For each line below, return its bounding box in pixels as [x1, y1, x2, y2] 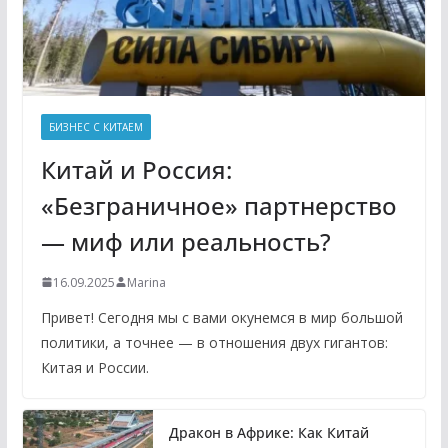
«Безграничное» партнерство [40, 188, 397, 222]
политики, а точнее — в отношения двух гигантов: [40, 332, 388, 352]
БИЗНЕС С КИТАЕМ [48, 119, 143, 134]
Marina [126, 273, 166, 291]
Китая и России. [40, 357, 149, 377]
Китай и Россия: [40, 152, 232, 186]
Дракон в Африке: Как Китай [168, 422, 369, 442]
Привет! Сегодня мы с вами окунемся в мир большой [40, 307, 403, 327]
